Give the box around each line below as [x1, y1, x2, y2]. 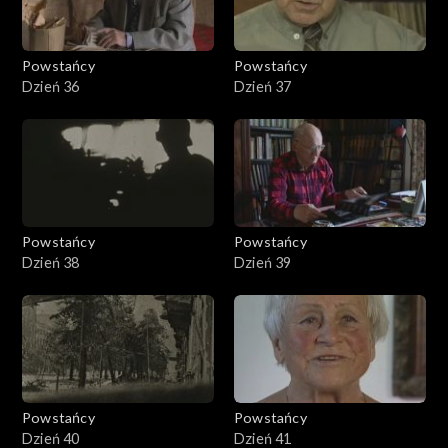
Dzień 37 [234, 77, 292, 95]
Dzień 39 [234, 253, 292, 271]
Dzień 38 [22, 253, 80, 271]
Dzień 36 [22, 77, 80, 95]
